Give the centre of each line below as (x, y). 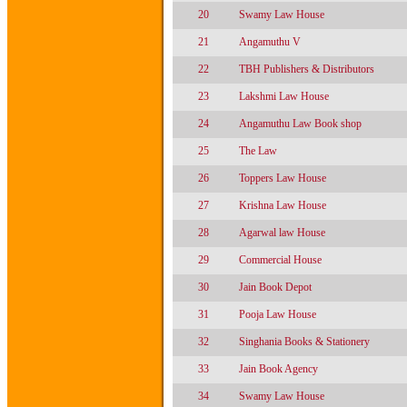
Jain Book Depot (275, 287)
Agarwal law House (282, 233)
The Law (258, 151)
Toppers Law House (283, 178)
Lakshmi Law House (284, 96)
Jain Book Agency (278, 369)
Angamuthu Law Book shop (300, 124)
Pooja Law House (278, 314)
